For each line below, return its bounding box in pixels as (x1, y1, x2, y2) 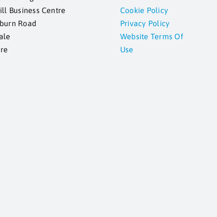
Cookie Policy (120, 6, 169, 15)
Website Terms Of (120, 32, 183, 41)
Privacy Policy (120, 19, 170, 28)
